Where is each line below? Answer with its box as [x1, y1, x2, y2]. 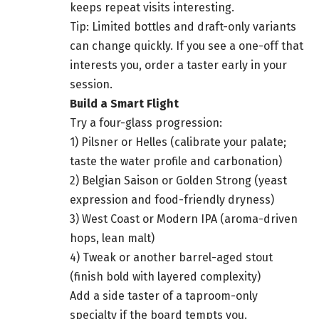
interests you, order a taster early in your [70, 58, 287, 73]
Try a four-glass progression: [70, 116, 222, 130]
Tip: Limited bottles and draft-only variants [70, 20, 296, 34]
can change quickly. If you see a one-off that [70, 39, 303, 53]
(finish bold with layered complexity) [70, 270, 261, 284]
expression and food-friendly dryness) [70, 193, 274, 207]
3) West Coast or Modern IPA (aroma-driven [70, 212, 298, 226]
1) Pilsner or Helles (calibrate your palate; [70, 135, 286, 150]
